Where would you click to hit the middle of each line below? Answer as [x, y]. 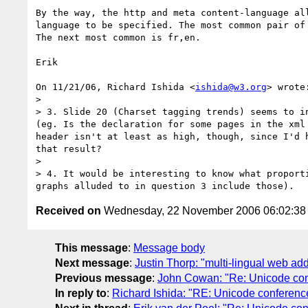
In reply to [81, 293]
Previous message [103, 278]
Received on [68, 210]
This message [91, 247]
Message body [169, 247]
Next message [92, 263]
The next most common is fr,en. [118, 37]
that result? [69, 148]
